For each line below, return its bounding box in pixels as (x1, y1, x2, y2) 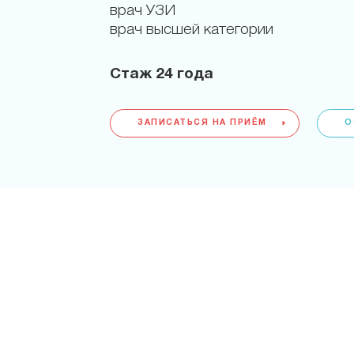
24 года (156, 67, 213, 81)
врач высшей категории (110, 23, 273, 37)
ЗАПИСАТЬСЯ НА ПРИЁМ (137, 119, 267, 127)
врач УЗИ (110, 4, 175, 18)
